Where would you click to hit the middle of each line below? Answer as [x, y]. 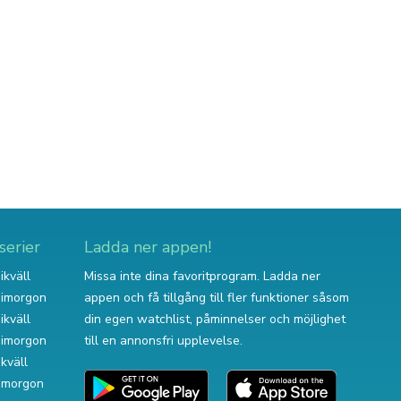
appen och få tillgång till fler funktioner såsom [217, 298]
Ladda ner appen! [148, 247]
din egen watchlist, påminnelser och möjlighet [215, 319]
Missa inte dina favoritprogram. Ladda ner [202, 276]
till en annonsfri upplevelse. [163, 341]
